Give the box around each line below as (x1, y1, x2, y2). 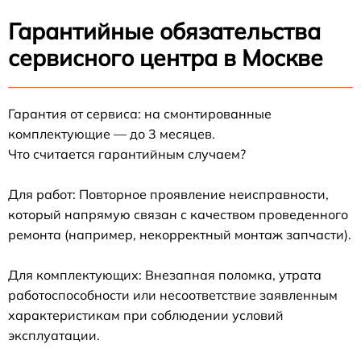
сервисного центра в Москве (8, 43, 323, 72)
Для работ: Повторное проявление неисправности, (8, 185, 329, 202)
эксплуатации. (8, 326, 100, 343)
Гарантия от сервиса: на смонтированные (8, 105, 272, 122)
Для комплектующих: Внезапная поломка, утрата (8, 266, 322, 283)
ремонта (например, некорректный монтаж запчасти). (8, 226, 351, 243)
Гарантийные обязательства (8, 16, 321, 45)
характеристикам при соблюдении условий (8, 306, 284, 323)
